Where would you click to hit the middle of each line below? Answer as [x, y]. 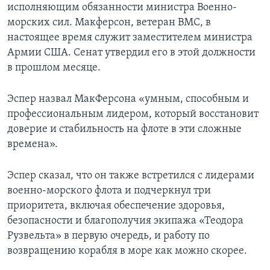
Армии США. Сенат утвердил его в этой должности [131, 53]
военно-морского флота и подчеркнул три [109, 191]
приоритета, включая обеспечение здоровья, [116, 206]
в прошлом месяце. [54, 68]
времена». [33, 145]
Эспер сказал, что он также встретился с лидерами [131, 176]
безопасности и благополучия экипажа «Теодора [125, 221]
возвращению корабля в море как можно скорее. [127, 251]
